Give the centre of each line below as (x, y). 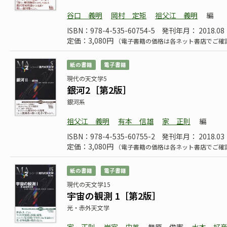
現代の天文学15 (89, 184)
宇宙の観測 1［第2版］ (114, 196)
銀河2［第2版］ (99, 90)
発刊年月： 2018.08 (193, 30)
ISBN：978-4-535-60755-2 (111, 136)
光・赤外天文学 (88, 207)
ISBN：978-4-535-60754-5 (111, 30)
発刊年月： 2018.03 (193, 136)
